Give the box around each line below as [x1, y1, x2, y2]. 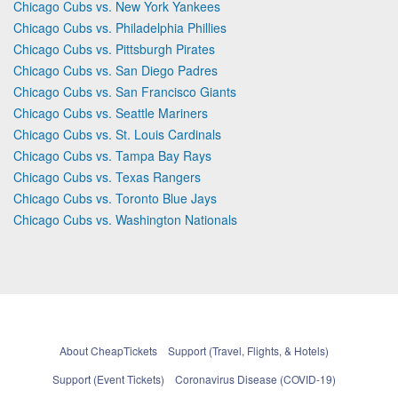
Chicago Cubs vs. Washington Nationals [13, 210, 237, 228]
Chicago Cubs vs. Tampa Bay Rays [13, 146, 211, 164]
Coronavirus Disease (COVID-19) [174, 370, 336, 386]
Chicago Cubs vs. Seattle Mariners [13, 103, 208, 122]
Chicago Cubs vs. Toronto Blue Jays [13, 188, 217, 207]
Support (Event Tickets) [52, 370, 164, 386]
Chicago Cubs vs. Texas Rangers [13, 167, 201, 186]
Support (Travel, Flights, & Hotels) [167, 342, 329, 358]
